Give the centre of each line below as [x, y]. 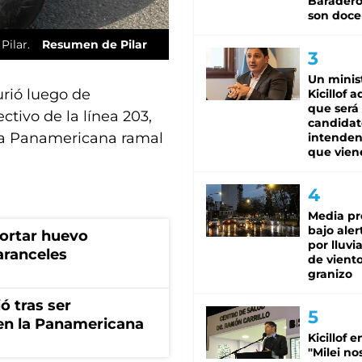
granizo [330, 274]
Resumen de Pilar [95, 44]
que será [333, 108]
